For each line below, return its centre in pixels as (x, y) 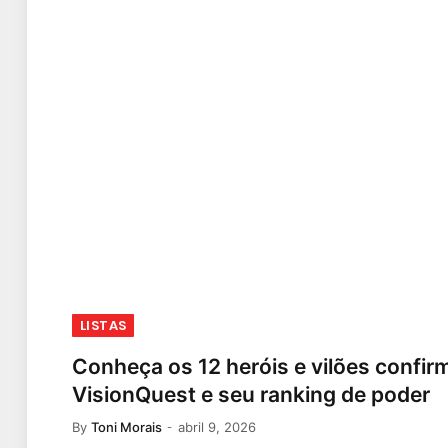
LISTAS (103, 325)
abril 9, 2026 (217, 426)
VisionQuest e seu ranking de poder (251, 394)
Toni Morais (126, 426)
